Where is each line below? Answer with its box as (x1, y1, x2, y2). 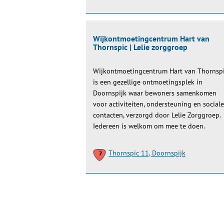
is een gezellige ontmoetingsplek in (93, 77, 202, 86)
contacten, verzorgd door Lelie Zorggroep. (93, 110, 220, 119)
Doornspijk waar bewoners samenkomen (93, 88, 216, 97)
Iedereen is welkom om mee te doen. (93, 121, 205, 130)
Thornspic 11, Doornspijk (108, 148, 185, 157)
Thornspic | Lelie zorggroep (93, 42, 187, 52)
